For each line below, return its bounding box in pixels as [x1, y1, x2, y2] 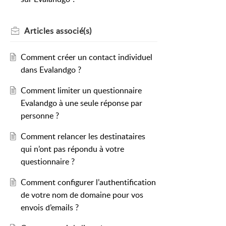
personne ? [20, 110, 59, 122]
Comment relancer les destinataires [20, 131, 145, 142]
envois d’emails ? [20, 202, 79, 213]
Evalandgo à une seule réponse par [20, 97, 142, 109]
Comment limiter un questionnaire [20, 85, 142, 96]
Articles [24, 25, 53, 37]
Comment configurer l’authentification [20, 177, 156, 188]
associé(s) [53, 25, 92, 37]
